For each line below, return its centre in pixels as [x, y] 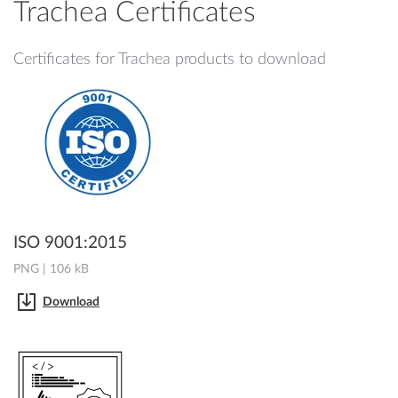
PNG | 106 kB [51, 270]
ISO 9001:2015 [70, 243]
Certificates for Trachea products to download [170, 60]
